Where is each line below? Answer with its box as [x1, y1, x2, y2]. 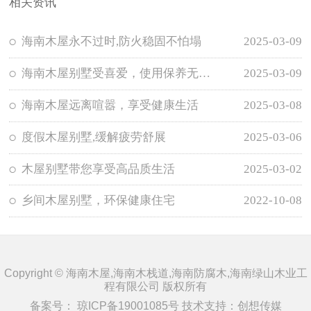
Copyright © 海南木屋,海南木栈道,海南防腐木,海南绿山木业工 [3, 267, 308, 280]
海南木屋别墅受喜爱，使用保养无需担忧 [199, 67, 211, 81]
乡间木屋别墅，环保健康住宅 [22, 194, 176, 208]
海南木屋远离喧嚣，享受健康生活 [22, 99, 199, 112]
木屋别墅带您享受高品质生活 [22, 162, 176, 176]
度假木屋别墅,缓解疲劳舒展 [22, 130, 167, 144]
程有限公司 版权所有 [104, 280, 207, 293]
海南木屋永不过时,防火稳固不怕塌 [22, 35, 202, 49]
